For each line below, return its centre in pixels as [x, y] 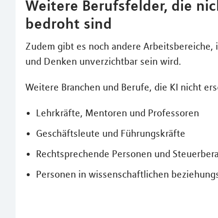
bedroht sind [69, 23]
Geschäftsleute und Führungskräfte [111, 133]
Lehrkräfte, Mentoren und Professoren [118, 113]
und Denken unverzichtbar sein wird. [103, 61]
